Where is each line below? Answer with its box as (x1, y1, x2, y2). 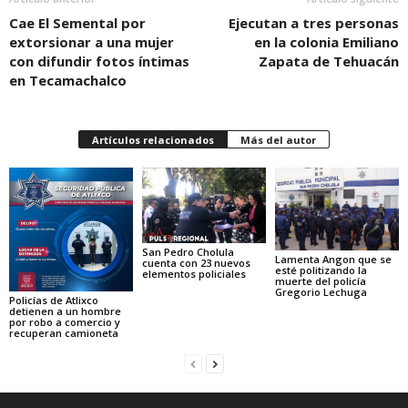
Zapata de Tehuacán (259, 51, 399, 70)
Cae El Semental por (9, 13, 146, 32)
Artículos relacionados (92, 132, 214, 147)
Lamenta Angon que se (274, 251, 392, 266)
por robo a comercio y (9, 314, 120, 329)
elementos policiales (141, 267, 246, 281)
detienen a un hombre (9, 303, 121, 318)
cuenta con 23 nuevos (141, 256, 250, 270)
